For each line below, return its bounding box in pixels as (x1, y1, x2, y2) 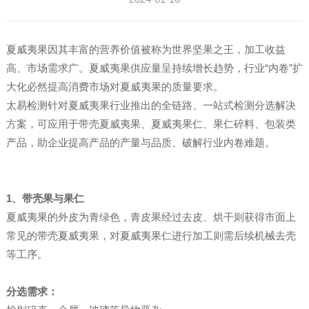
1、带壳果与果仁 (6, 192, 84, 205)
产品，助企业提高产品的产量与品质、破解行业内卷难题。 (6, 137, 275, 149)
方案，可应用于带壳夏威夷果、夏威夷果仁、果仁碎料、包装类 (6, 118, 296, 130)
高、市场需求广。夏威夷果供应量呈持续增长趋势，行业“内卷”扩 (6, 62, 303, 74)
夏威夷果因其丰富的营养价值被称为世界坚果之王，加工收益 (6, 43, 286, 56)
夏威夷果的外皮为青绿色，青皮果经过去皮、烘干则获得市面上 (6, 211, 296, 223)
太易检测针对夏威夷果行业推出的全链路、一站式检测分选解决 (6, 99, 296, 112)
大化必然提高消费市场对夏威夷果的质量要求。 (6, 81, 223, 93)
